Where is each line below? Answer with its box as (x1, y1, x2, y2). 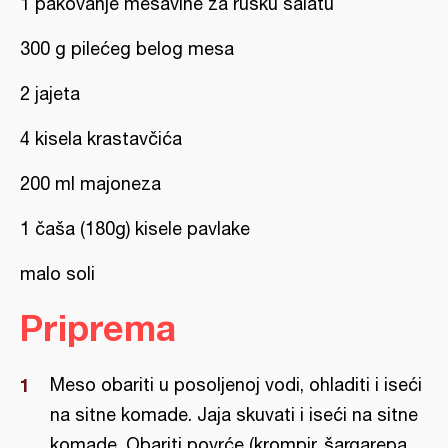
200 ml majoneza (20, 173, 161, 194)
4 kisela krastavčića (20, 128, 182, 149)
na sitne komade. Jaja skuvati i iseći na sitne (50, 404, 418, 425)
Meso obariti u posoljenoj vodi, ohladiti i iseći (50, 374, 422, 395)
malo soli (20, 263, 95, 284)
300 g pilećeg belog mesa (20, 38, 234, 59)
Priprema (20, 306, 176, 349)
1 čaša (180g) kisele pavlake (20, 218, 250, 239)
